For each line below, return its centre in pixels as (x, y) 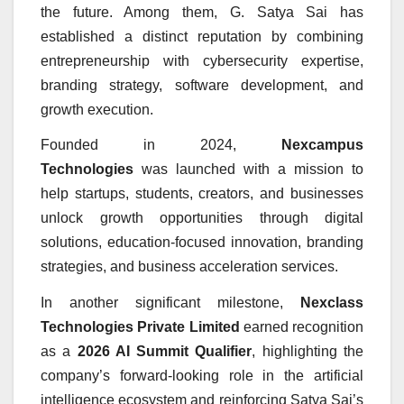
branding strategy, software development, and (202, 85)
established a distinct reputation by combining (202, 36)
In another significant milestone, (170, 303)
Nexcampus (322, 145)
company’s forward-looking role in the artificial (202, 376)
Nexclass (332, 303)
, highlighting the (308, 352)
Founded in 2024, (161, 145)
